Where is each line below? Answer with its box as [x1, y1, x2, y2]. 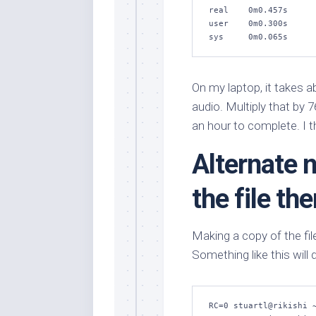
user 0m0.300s [209, 19, 288, 28]
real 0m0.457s [209, 6, 288, 15]
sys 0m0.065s [209, 32, 288, 42]
